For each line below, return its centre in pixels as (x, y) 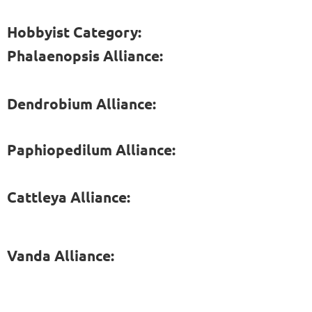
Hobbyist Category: (74, 31)
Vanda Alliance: (62, 255)
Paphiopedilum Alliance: (91, 149)
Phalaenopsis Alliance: (85, 55)
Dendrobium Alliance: (81, 103)
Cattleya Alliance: (69, 196)
